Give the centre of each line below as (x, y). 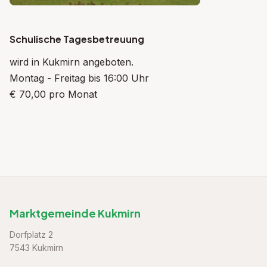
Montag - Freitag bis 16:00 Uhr (79, 78)
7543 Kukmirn (36, 248)
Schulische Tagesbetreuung (77, 39)
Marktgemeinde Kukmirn (75, 213)
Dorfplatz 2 (31, 235)
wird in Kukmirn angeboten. (72, 62)
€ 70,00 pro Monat (53, 94)
